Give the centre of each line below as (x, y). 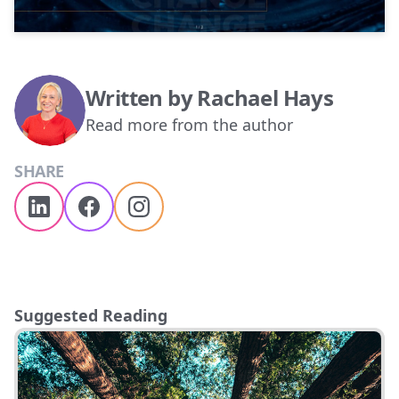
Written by (142, 97)
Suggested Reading (91, 315)
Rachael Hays (265, 97)
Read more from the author (189, 124)
